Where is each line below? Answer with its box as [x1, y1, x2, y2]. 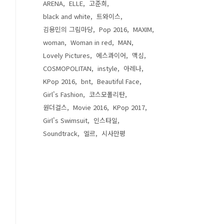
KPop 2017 [113, 102, 145, 112]
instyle [97, 63, 117, 73]
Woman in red [70, 37, 112, 47]
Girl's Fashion [43, 89, 83, 99]
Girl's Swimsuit [43, 115, 87, 125]
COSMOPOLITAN [43, 63, 91, 73]
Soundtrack [43, 128, 77, 138]
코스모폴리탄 [89, 89, 125, 99]
